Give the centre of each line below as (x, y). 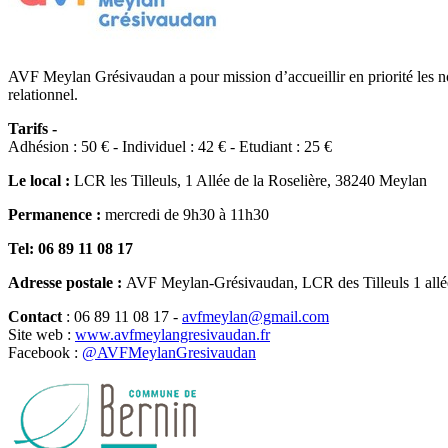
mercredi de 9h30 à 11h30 (187, 215)
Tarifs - (32, 129)
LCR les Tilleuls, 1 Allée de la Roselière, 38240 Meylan (250, 181)
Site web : (39, 335)
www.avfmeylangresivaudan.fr (172, 335)
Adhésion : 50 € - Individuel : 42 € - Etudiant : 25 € (170, 147)
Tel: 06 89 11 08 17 (70, 249)
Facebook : (43, 353)
